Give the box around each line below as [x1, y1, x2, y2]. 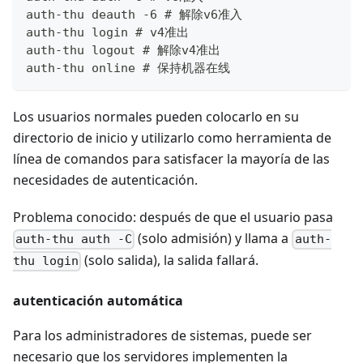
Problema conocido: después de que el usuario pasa [13, 208, 333, 227]
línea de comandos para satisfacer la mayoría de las [13, 150, 330, 169]
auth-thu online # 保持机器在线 [26, 61, 230, 76]
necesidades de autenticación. [13, 171, 198, 190]
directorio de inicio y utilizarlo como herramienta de [13, 129, 331, 147]
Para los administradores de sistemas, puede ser [13, 326, 312, 344]
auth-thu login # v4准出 [26, 25, 189, 41]
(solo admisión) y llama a [135, 229, 293, 248]
